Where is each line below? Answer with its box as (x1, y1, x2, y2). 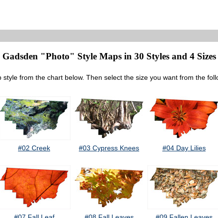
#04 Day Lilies (162, 144, 206, 152)
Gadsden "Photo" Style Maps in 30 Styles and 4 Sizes (2, 51, 216, 61)
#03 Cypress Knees (79, 144, 139, 152)
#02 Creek (18, 144, 50, 152)
